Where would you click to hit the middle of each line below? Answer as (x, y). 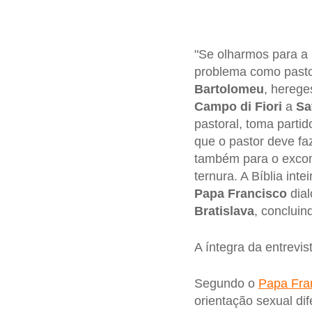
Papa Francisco (240, 194)
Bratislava (224, 211)
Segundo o (226, 283)
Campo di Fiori (238, 107)
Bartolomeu (229, 89)
